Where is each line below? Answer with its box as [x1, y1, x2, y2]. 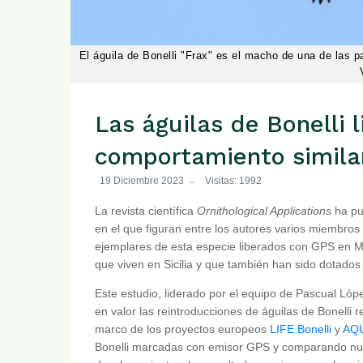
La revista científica [95, 203, 197, 217]
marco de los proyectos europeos [95, 322, 270, 335]
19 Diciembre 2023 [100, 175, 184, 187]
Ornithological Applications [197, 203, 331, 217]
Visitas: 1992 [205, 175, 262, 187]
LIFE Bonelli [270, 322, 331, 335]
